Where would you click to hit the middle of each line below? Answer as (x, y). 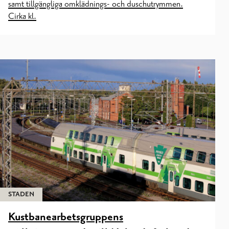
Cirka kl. (22, 17)
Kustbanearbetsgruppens (66, 217)
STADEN (21, 194)
